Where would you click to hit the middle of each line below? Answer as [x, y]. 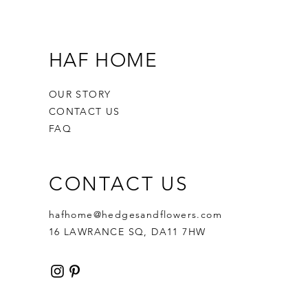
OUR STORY [80, 94]
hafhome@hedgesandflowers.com [135, 214]
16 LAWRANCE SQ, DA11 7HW [127, 232]
